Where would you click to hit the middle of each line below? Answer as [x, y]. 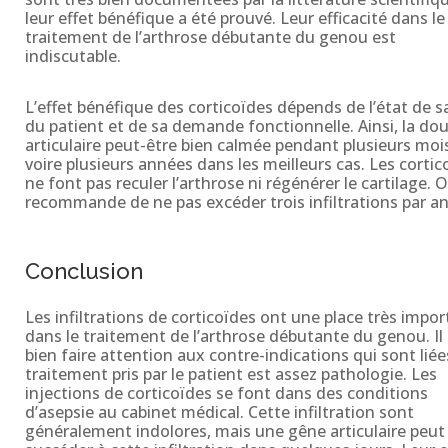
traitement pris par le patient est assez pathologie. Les [230, 373]
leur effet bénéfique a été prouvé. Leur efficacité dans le [234, 17]
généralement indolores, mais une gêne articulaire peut [234, 430]
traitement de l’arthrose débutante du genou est [210, 36]
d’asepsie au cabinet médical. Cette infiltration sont [219, 411]
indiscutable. [72, 55]
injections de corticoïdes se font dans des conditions [226, 392]
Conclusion [83, 270]
